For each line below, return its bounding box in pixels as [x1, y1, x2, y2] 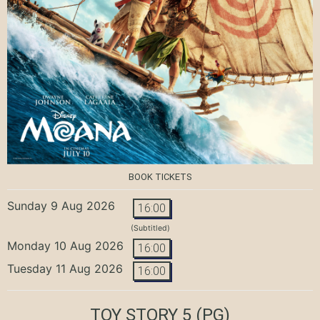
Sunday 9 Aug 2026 [7, 198, 115, 213]
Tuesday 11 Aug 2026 [7, 261, 123, 276]
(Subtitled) [131, 223, 170, 233]
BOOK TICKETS [129, 171, 191, 182]
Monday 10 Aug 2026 [7, 238, 124, 253]
